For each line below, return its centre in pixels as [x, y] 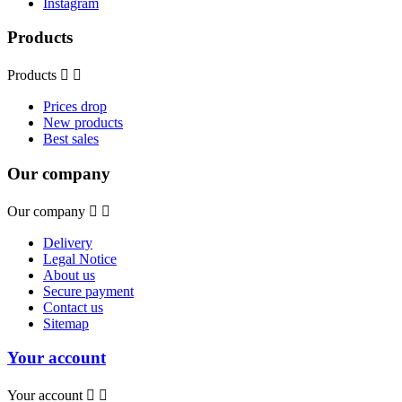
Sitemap [66, 323]
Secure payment [88, 291]
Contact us [73, 307]
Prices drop [75, 107]
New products [83, 123]
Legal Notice [80, 258]
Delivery [68, 242]
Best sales [71, 139]
